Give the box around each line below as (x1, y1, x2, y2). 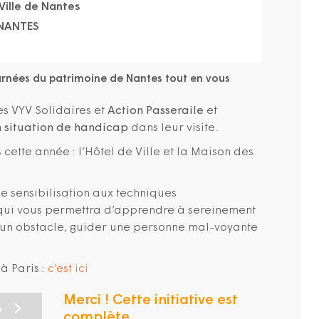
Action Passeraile (108, 105, 204, 117)
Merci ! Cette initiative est (63, 293, 238, 308)
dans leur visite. (128, 122, 218, 134)
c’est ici (48, 263, 88, 275)
